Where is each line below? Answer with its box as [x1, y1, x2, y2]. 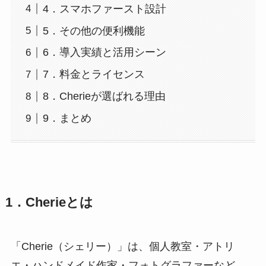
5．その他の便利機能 [42, 24, 145, 37]
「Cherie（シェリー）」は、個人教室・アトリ [10, 240, 235, 252]
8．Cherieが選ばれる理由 [42, 90, 166, 103]
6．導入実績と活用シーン [42, 46, 166, 59]
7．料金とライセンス [42, 68, 145, 81]
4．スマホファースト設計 [42, 2, 166, 15]
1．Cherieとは [5, 195, 93, 210]
